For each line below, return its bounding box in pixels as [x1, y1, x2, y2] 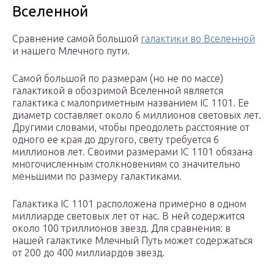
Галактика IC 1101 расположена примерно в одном [12, 198, 246, 210]
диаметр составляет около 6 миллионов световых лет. [12, 109, 261, 121]
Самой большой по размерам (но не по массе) [12, 73, 223, 84]
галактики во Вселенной [141, 33, 255, 45]
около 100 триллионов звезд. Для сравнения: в [12, 223, 231, 234]
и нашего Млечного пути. [12, 45, 130, 57]
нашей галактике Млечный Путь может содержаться [12, 235, 253, 246]
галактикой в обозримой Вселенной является [12, 85, 223, 97]
